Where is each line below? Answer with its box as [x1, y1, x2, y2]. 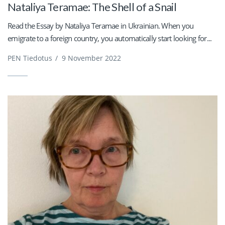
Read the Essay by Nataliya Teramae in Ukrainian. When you [8, 21, 194, 31]
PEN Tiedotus [8, 53, 52, 63]
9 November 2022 [62, 53, 121, 63]
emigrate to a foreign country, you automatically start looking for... [8, 33, 212, 44]
